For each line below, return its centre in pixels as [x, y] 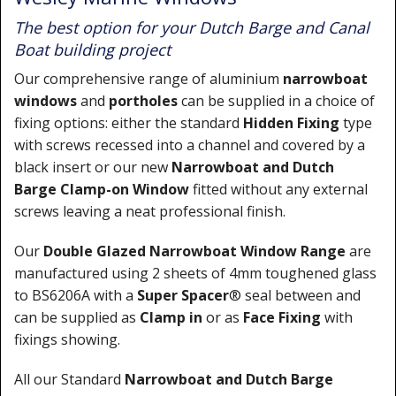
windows [46, 101]
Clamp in [173, 317]
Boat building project [92, 49]
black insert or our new [93, 167]
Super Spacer [183, 295]
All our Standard [69, 379]
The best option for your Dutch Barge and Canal [192, 27]
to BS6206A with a [76, 295]
